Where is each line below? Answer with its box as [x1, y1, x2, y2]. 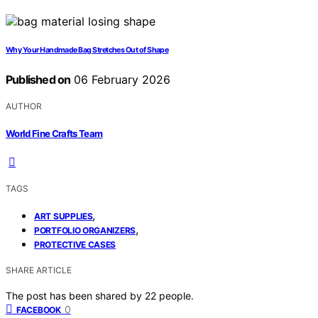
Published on [6, 72, 71, 87]
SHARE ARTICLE [6, 264, 72, 275]
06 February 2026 [70, 72, 171, 87]
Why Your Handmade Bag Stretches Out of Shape [6, 45, 169, 55]
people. [159, 289, 194, 302]
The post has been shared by [6, 289, 145, 302]
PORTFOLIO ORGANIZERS [34, 224, 136, 236]
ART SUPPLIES [34, 210, 93, 221]
